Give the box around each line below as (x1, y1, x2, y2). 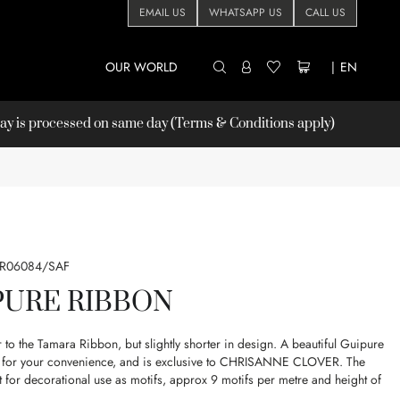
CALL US (305, 4, 346, 21)
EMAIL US (139, 4, 186, 21)
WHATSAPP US (209, 4, 282, 21)
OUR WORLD (105, 57, 178, 76)
